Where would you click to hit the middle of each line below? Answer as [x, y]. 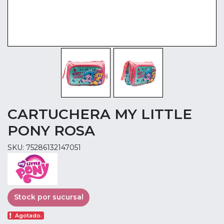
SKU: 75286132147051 [44, 147]
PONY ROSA [51, 130]
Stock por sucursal [48, 197]
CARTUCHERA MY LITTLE [100, 114]
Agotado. [29, 215]
